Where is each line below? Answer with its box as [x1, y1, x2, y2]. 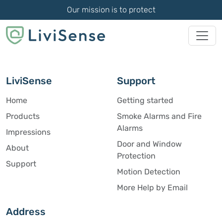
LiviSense [6, 75, 52, 87]
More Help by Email [117, 183, 188, 193]
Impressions [6, 127, 51, 137]
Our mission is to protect [66, 5, 156, 14]
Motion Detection [117, 167, 180, 177]
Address [6, 206, 46, 218]
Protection [117, 151, 156, 161]
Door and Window [117, 139, 182, 149]
